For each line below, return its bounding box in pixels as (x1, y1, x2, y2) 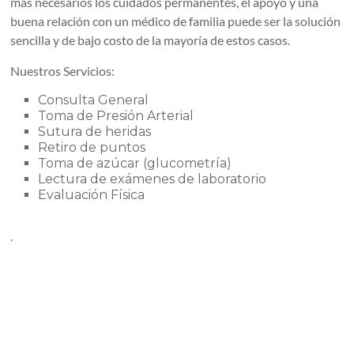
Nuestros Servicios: (10, 63, 115, 79)
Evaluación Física (38, 187, 145, 203)
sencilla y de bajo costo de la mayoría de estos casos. (10, 32, 291, 48)
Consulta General (38, 92, 149, 108)
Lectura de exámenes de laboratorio (38, 171, 267, 187)
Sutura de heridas (38, 124, 152, 140)
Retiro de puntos (38, 140, 146, 156)
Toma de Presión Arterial (38, 108, 194, 124)
